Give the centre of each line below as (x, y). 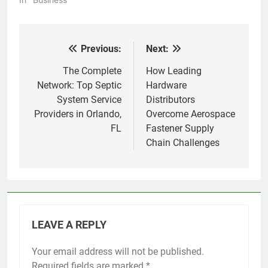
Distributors (170, 100)
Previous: (101, 49)
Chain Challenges (183, 143)
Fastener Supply (180, 129)
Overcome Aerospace (191, 114)
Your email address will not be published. (118, 252)
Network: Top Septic (79, 86)
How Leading (174, 71)
